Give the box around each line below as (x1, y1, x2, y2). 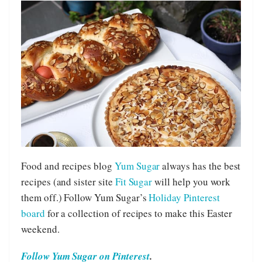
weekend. (21, 222, 60, 236)
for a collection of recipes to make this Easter (44, 206, 233, 220)
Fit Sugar (115, 175, 153, 189)
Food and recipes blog (21, 159, 115, 173)
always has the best (160, 159, 241, 173)
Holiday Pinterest (149, 191, 220, 205)
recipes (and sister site (21, 175, 115, 189)
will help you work (152, 175, 231, 189)
